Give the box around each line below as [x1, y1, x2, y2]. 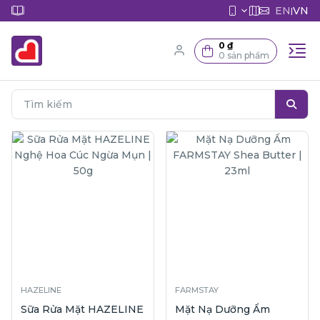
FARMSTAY [175, 284, 219, 295]
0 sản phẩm [219, 50, 269, 61]
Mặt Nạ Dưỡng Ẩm [175, 302, 270, 316]
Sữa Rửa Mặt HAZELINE [21, 302, 144, 316]
